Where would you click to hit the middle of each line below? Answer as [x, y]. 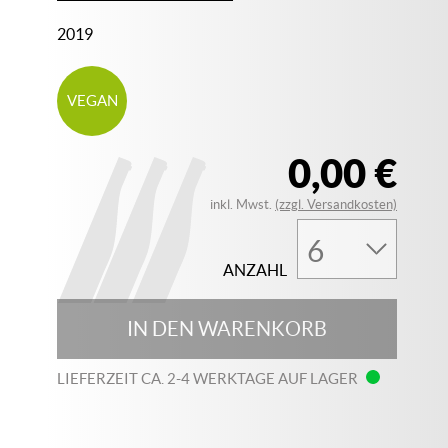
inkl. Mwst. [243, 204]
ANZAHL [255, 270]
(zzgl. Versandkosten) [336, 204]
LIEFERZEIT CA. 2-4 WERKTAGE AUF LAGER [209, 378]
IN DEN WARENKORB [227, 329]
